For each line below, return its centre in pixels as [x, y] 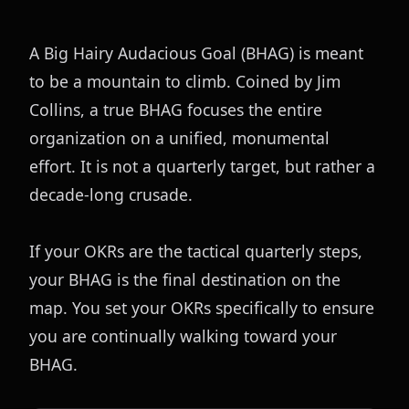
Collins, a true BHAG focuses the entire [176, 110]
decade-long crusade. [111, 194]
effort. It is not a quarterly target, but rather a [202, 166]
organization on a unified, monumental [179, 138]
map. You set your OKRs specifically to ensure [202, 308]
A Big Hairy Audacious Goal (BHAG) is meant [196, 53]
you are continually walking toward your [183, 336]
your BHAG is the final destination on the [185, 279]
